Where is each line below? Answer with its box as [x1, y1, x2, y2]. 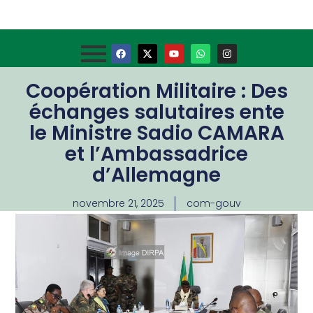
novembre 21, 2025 [72, 196, 164, 210]
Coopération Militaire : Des [25, 78, 288, 105]
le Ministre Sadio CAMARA [29, 119, 284, 147]
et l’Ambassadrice [65, 140, 248, 168]
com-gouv [186, 196, 241, 210]
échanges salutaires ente [29, 99, 284, 126]
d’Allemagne [92, 161, 221, 189]
